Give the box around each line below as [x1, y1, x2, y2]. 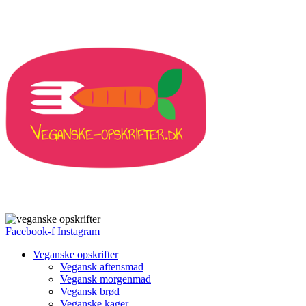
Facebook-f [5, 225, 55, 237]
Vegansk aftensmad [60, 261, 143, 273]
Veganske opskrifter [33, 249, 118, 260]
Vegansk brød [60, 286, 120, 297]
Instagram [57, 225, 100, 237]
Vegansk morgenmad [60, 273, 151, 285]
